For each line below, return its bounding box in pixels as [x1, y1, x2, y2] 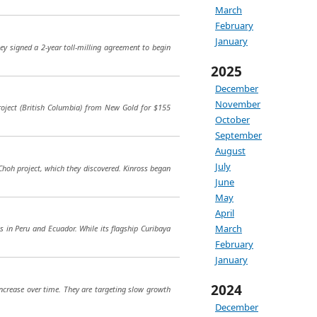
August [215, 144, 246, 157]
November [215, 98, 260, 110]
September [215, 129, 262, 142]
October [215, 113, 250, 126]
